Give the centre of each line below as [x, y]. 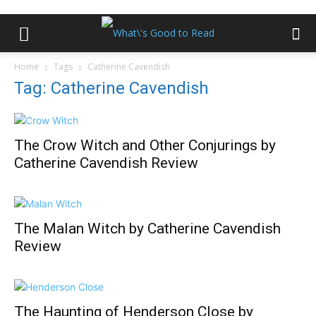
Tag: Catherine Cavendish [111, 88]
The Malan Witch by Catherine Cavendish [147, 229]
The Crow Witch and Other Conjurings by [145, 145]
